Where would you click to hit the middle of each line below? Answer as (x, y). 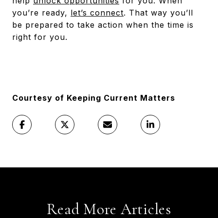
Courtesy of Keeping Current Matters (94, 98)
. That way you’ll (158, 12)
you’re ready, (41, 12)
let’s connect (97, 12)
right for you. (40, 37)
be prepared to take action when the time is (103, 25)
